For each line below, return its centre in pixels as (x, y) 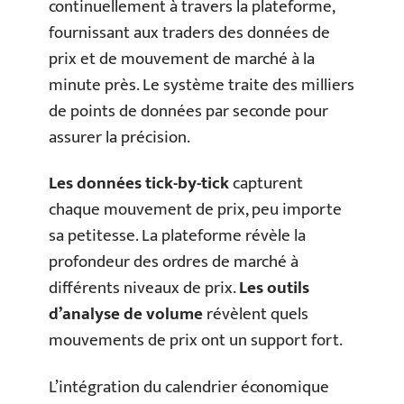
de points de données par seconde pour (188, 111)
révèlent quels (256, 314)
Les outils (274, 288)
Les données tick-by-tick (139, 184)
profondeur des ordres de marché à (174, 262)
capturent (266, 184)
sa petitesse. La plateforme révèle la (177, 236)
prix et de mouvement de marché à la (182, 59)
